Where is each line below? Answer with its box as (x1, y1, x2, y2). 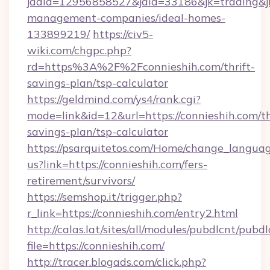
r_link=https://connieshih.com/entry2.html (27, 206, 238, 220)
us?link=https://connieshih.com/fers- (27, 157, 207, 171)
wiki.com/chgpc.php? (27, 43, 131, 57)
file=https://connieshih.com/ (27, 239, 165, 253)
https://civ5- (93, 27, 153, 41)
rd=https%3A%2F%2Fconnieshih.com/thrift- (27, 60, 255, 74)
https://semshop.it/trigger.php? (27, 190, 182, 204)
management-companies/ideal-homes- (27, 11, 225, 25)
